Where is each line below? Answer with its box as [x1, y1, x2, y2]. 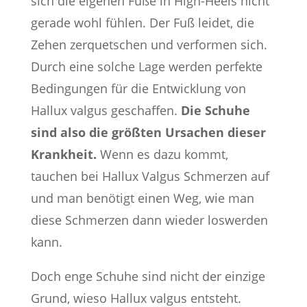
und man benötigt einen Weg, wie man [30, 190, 254, 206]
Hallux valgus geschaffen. [30, 102, 181, 119]
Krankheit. [30, 146, 97, 162]
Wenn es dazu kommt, [96, 146, 228, 162]
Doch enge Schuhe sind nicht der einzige [30, 268, 265, 284]
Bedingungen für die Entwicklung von [30, 80, 246, 97]
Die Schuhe [180, 102, 250, 119]
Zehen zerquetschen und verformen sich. [30, 36, 267, 53]
